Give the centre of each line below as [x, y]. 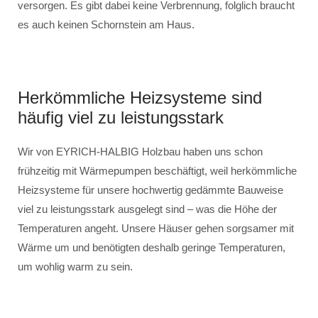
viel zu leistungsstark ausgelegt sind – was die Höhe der [147, 209]
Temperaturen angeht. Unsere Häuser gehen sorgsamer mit [156, 229]
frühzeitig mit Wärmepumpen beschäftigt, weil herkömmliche [157, 171]
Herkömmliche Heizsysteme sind [140, 98]
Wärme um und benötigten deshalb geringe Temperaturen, [152, 248]
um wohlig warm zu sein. [75, 267]
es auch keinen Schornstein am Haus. [106, 25]
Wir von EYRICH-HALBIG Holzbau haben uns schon [140, 152]
